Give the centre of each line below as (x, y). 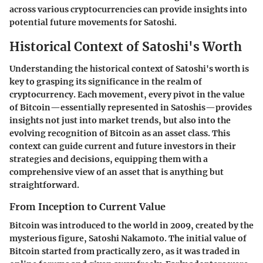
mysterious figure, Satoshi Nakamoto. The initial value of (128, 239)
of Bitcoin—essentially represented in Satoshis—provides (131, 108)
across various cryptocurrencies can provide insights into (128, 9)
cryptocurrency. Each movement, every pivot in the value (127, 95)
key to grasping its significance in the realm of (106, 82)
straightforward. (44, 185)
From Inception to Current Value (87, 207)
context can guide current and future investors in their (123, 146)
